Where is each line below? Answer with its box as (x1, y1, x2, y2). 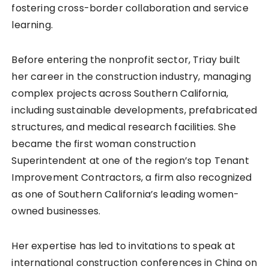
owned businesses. (11, 204, 101, 218)
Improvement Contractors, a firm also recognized (11, 170, 252, 184)
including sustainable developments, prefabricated (11, 103, 257, 117)
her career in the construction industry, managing (11, 69, 251, 83)
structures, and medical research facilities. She (11, 119, 236, 134)
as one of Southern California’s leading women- (11, 187, 240, 201)
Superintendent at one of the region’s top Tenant (11, 153, 249, 168)
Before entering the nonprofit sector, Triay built (11, 52, 240, 67)
